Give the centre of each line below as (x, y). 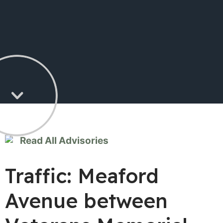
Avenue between (86, 201)
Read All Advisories (63, 141)
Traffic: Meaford (82, 176)
